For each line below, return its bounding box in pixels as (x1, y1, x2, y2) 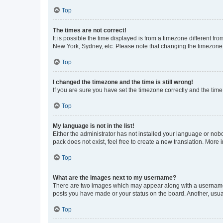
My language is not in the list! (53, 122, 134, 129)
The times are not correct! (53, 27, 126, 34)
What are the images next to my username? (53, 174, 176, 181)
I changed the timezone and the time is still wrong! (53, 79, 193, 86)
